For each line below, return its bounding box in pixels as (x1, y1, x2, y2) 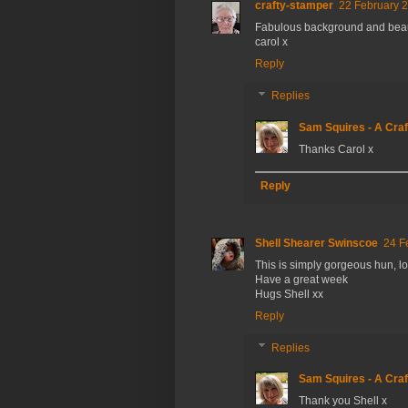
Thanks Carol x (299, 142, 373, 156)
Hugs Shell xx (255, 287, 323, 301)
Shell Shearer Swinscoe (255, 236, 378, 250)
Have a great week (255, 272, 348, 286)
